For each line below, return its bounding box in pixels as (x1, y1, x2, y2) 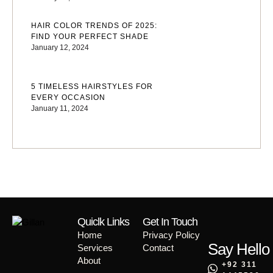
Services (77, 243, 113, 253)
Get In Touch (143, 216, 197, 228)
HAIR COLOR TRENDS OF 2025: (31, 21, 157, 30)
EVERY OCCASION (31, 93, 105, 102)
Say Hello (208, 240, 269, 258)
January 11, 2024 (31, 104, 88, 113)
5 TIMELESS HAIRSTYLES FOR (31, 82, 153, 91)
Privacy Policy (143, 230, 200, 240)
